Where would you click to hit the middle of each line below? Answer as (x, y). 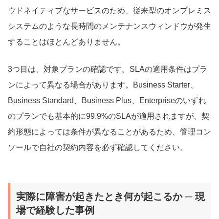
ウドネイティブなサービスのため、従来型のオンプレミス (109, 10)
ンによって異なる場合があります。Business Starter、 (103, 85)
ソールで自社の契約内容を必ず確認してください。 (98, 147)
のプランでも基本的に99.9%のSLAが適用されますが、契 (109, 116)
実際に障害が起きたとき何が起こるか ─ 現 (110, 196)
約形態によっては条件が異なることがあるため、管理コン (109, 131)
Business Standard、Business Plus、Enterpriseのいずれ (107, 100)
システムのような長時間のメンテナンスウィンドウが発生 (109, 26)
